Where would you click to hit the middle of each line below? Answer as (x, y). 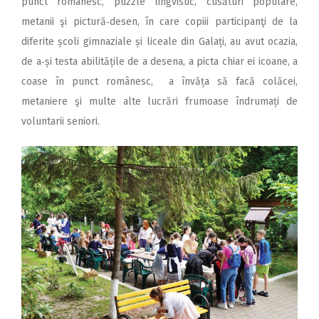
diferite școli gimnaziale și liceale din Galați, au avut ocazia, (159, 42)
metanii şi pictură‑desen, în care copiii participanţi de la (159, 22)
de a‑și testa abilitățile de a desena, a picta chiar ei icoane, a (159, 62)
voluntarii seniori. (61, 122)
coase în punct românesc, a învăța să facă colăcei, (159, 82)
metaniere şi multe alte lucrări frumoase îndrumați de (159, 102)
